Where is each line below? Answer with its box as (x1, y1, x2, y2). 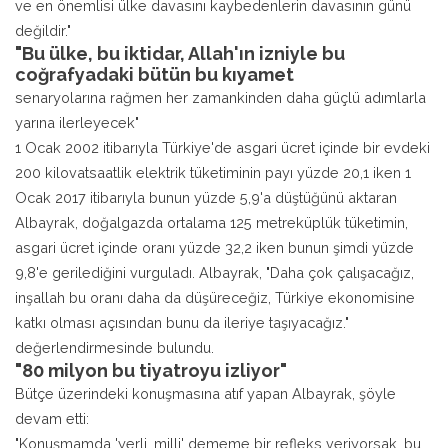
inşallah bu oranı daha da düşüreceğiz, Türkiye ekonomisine (15, 288, 415, 306)
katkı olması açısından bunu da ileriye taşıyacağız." (15, 313, 349, 331)
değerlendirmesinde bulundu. (15, 338, 214, 356)
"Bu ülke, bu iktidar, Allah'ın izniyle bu (15, 42, 345, 64)
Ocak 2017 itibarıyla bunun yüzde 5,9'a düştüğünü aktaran (15, 188, 397, 206)
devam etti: (15, 409, 89, 427)
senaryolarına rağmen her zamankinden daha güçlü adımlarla (15, 88, 426, 106)
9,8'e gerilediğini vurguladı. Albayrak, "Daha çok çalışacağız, (15, 263, 414, 281)
